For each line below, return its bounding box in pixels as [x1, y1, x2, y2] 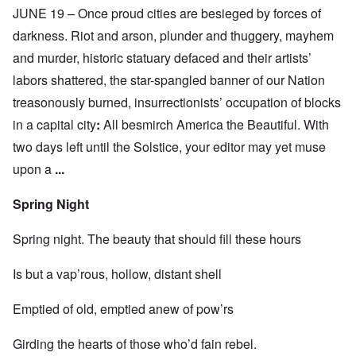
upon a [13, 160, 55, 179]
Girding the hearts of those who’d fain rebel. [13, 335, 257, 354]
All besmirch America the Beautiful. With [100, 115, 329, 134]
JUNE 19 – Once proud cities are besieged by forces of [13, 4, 321, 23]
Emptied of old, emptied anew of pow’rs [13, 300, 234, 319]
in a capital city [13, 115, 96, 134]
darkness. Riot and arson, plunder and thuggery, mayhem [13, 26, 334, 45]
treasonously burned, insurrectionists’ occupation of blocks [13, 93, 341, 112]
